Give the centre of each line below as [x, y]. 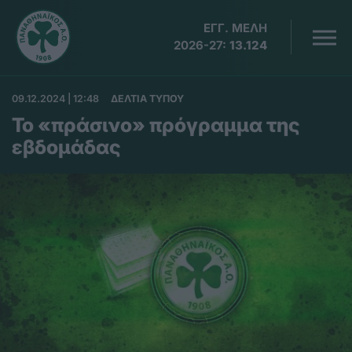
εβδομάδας [66, 147]
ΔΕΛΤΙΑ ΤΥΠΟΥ [147, 99]
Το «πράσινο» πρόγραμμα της [156, 125]
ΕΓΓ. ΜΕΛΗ [236, 28]
